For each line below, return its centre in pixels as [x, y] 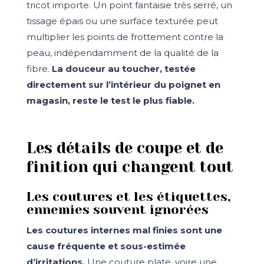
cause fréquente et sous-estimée [106, 246]
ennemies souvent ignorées [117, 210]
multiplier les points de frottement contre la [125, 37]
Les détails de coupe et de [125, 148]
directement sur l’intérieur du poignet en [123, 85]
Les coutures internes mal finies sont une [124, 230]
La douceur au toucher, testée [123, 69]
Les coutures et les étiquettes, [128, 197]
